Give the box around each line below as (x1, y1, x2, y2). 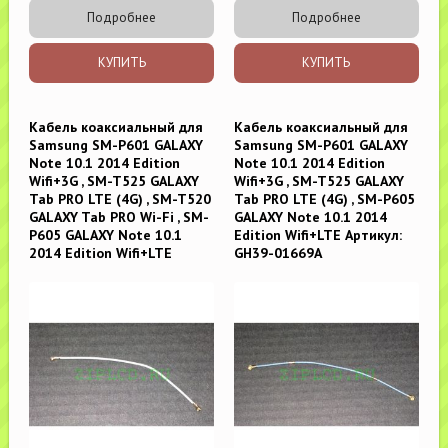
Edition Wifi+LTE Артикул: (234, 226, 402, 245)
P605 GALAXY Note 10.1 (29, 226, 183, 245)
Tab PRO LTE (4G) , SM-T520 (29, 190, 212, 209)
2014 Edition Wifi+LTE (29, 244, 173, 263)
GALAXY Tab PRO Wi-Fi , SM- (29, 208, 210, 227)
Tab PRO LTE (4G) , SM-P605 (234, 190, 415, 209)
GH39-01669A (234, 244, 322, 263)
